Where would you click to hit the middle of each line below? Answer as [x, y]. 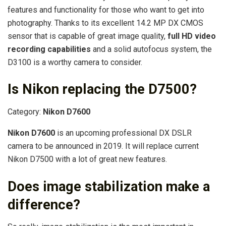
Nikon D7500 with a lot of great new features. [87, 159]
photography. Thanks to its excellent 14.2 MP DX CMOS [105, 23]
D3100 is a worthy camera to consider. [75, 62]
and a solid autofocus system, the [151, 49]
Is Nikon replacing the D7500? [102, 90]
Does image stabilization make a [109, 186]
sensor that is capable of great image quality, [88, 36]
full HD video [192, 36]
